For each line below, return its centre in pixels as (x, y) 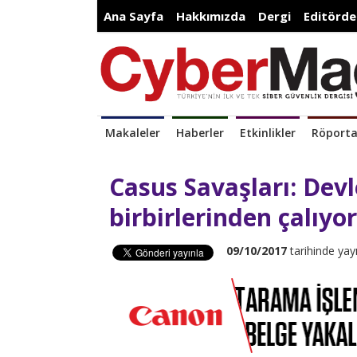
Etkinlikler (268, 133)
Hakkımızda (211, 16)
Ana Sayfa (133, 16)
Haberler (200, 133)
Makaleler (133, 133)
